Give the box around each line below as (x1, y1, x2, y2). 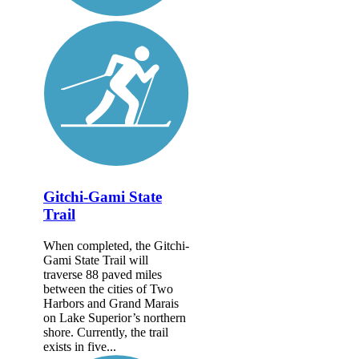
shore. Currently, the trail (43, 325, 168, 339)
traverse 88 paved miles (43, 267, 162, 281)
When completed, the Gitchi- (43, 238, 189, 252)
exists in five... (43, 339, 116, 353)
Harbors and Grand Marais (43, 296, 179, 310)
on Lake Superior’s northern (43, 310, 186, 325)
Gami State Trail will (43, 252, 148, 267)
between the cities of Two (43, 281, 173, 296)
